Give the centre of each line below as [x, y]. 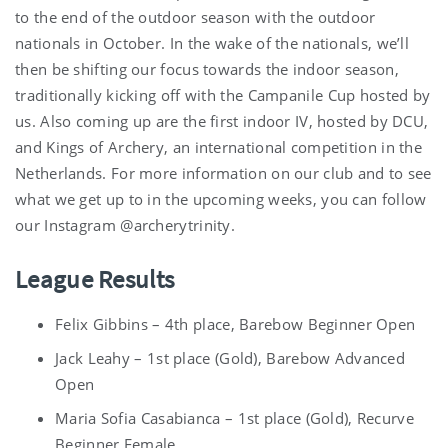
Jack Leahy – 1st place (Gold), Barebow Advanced [230, 358]
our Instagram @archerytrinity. [125, 225]
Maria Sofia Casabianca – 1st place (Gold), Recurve [234, 418]
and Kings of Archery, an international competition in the [219, 147]
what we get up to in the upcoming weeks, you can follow [221, 199]
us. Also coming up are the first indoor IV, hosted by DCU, [222, 121]
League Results [95, 279]
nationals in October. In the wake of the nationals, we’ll [212, 43]
